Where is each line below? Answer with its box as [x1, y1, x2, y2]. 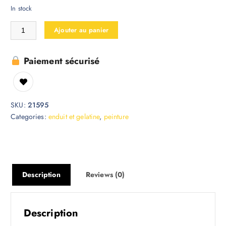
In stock [11, 3, 32, 13]
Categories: [11, 111, 48, 122]
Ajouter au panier [53, 25, 109, 35]
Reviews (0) [85, 169, 125, 180]
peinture [103, 111, 129, 122]
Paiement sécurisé [21, 54, 100, 68]
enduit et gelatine [48, 111, 100, 122]
